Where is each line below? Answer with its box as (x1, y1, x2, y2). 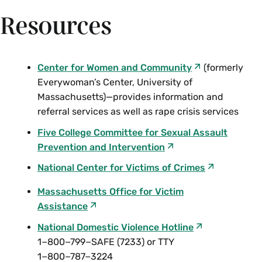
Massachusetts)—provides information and (37, 91, 223, 102)
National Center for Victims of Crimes (37, 162, 205, 174)
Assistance (37, 201, 88, 212)
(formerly (201, 62, 243, 73)
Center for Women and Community (37, 62, 192, 73)
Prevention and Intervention (37, 141, 165, 153)
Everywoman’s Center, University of (37, 77, 192, 88)
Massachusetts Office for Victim (37, 186, 184, 198)
